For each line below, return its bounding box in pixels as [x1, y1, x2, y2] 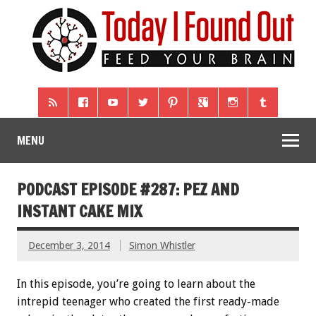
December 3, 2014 [28, 240, 110, 252]
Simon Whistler [128, 240, 195, 252]
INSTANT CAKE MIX [17, 200, 142, 223]
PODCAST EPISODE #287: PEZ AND [17, 178, 239, 201]
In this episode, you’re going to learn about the [17, 277, 255, 291]
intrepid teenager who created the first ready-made [17, 295, 279, 309]
